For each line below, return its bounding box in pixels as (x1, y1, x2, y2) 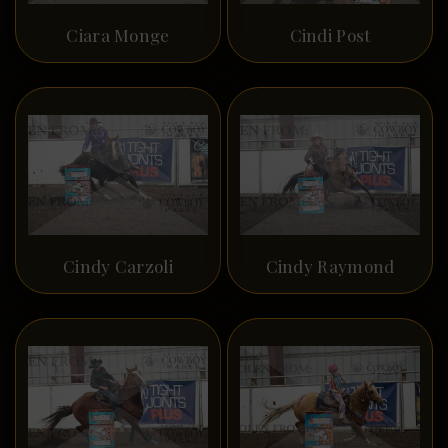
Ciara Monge (66, 24, 170, 47)
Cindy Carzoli (63, 254, 173, 277)
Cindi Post (289, 24, 371, 47)
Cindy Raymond (265, 254, 395, 277)
